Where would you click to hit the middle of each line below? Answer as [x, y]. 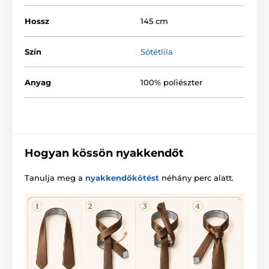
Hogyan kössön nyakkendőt [104, 153]
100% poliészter [171, 83]
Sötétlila [157, 52]
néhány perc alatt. [196, 178]
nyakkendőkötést [122, 178]
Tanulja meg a [55, 178]
